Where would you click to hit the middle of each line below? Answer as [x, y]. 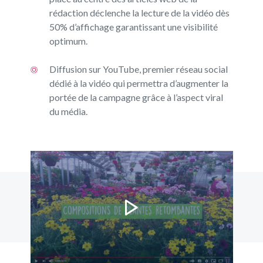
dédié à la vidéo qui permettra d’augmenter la [139, 83]
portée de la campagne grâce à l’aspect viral [136, 97]
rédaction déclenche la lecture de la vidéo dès [139, 12]
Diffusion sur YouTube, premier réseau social [138, 69]
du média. [68, 111]
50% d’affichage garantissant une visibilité [133, 26]
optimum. [68, 41]
